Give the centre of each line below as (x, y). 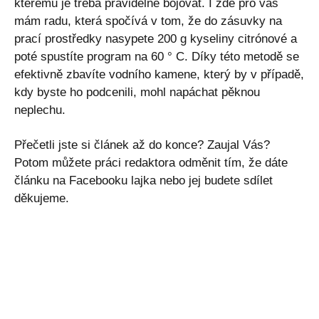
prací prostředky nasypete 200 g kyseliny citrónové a (156, 38)
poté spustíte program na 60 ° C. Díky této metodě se (157, 56)
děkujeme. (42, 198)
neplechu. (40, 110)
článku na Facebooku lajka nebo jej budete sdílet (143, 180)
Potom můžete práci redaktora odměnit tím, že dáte (151, 162)
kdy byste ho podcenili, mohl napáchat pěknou (137, 92)
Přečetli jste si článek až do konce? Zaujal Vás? (142, 145)
